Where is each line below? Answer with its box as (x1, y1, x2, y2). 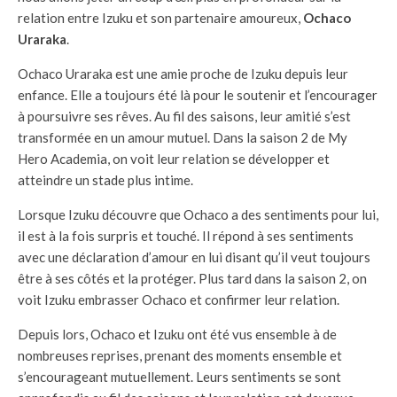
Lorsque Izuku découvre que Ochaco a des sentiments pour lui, (18, 206, 378, 222)
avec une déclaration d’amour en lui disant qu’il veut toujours (18, 248, 370, 265)
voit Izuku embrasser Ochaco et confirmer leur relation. (18, 291, 339, 307)
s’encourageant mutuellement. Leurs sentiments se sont (18, 368, 341, 385)
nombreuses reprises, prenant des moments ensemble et (18, 346, 342, 363)
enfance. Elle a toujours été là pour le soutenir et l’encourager (18, 86, 378, 103)
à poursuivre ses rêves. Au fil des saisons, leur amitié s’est (18, 107, 351, 124)
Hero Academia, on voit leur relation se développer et (18, 150, 330, 167)
